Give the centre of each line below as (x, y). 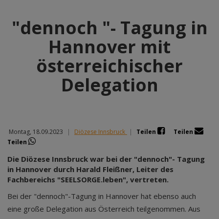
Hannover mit (109, 47)
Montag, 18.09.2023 (35, 132)
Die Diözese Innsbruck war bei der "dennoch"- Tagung (106, 159)
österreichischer (109, 66)
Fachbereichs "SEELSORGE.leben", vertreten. (88, 179)
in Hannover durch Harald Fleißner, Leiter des (90, 169)
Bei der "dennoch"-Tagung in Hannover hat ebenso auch (102, 196)
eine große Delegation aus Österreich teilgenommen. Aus (104, 209)
